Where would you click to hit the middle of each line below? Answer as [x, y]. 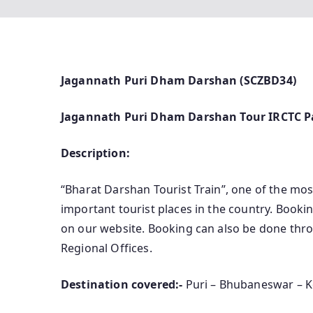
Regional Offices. [107, 248]
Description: [95, 153]
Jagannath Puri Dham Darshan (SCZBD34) [179, 81]
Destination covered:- [122, 285]
